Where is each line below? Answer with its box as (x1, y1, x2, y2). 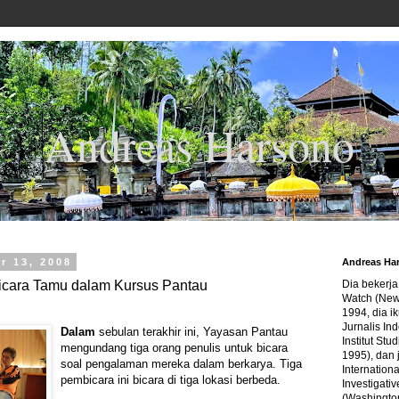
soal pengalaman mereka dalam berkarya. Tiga (61, 357, 302, 371)
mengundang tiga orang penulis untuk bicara (61, 341, 288, 355)
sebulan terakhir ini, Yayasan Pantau (95, 325, 288, 339)
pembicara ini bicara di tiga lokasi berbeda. (61, 373, 281, 387)
